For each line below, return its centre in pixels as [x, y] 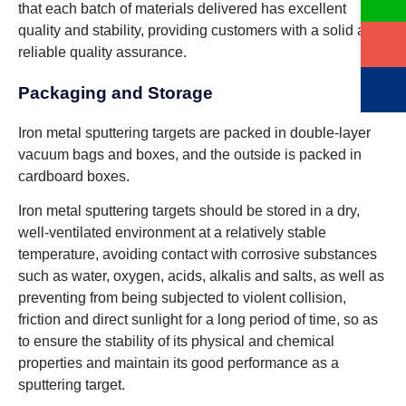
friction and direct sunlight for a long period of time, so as [198, 320]
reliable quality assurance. [102, 52]
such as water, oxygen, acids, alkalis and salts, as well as [201, 276]
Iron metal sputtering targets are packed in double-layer [194, 133]
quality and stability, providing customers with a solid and [200, 30]
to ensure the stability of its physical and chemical [176, 342]
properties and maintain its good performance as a [179, 363]
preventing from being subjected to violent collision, [182, 298]
